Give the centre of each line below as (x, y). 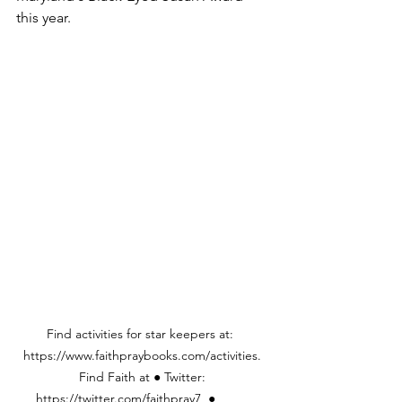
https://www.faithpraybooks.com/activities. (144, 356)
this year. (44, 17)
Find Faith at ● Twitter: (144, 377)
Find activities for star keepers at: (144, 334)
